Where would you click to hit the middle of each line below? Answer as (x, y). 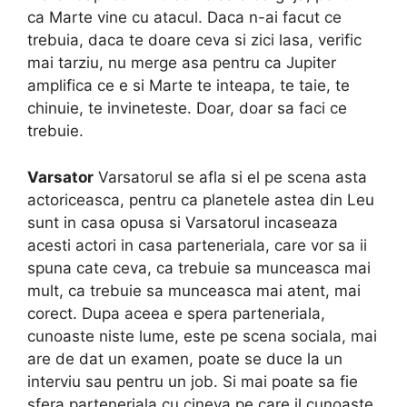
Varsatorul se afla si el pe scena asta (230, 177)
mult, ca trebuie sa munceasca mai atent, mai (194, 290)
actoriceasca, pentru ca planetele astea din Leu (201, 199)
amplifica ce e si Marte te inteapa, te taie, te (189, 86)
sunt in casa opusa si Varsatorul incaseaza (183, 222)
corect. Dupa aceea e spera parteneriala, (176, 313)
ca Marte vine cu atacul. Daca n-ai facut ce (184, 18)
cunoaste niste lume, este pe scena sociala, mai (202, 336)
